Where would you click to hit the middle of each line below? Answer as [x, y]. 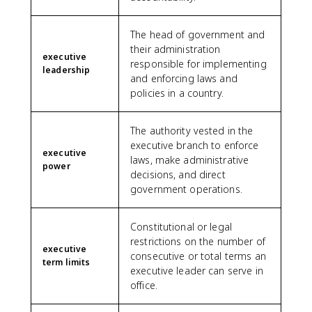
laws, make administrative [190, 159]
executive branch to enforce [195, 145]
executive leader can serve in [197, 270]
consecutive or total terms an [198, 256]
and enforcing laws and [184, 78]
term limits [67, 262]
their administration [175, 49]
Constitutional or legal [181, 226]
